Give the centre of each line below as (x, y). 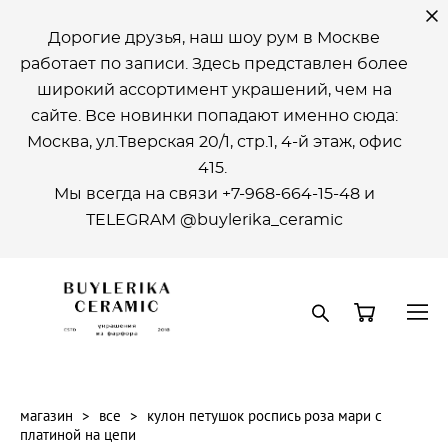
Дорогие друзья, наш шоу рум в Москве (214, 38)
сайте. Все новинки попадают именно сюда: (214, 116)
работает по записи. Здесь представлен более (214, 64)
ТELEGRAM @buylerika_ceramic (214, 220)
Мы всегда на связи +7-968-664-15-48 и (214, 194)
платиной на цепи (78, 434)
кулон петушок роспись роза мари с (264, 415)
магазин (46, 415)
